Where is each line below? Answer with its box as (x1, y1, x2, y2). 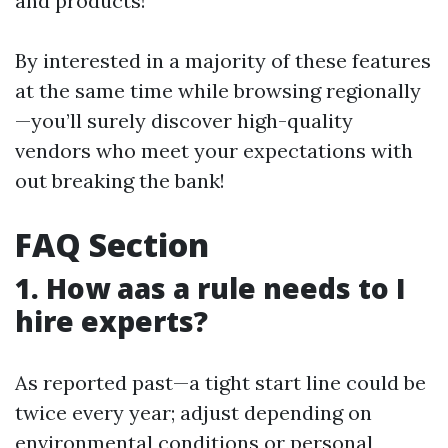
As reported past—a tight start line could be (15, 370, 426, 395)
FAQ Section (15, 223, 209, 266)
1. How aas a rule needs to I (15, 269, 406, 307)
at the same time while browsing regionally (15, 78, 421, 103)
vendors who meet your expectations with (15, 138, 413, 163)
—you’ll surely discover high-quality (15, 108, 353, 133)
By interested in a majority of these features (15, 48, 431, 73)
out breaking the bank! (15, 168, 225, 193)
